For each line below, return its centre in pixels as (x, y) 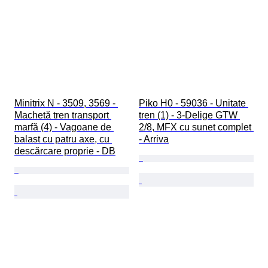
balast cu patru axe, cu (63, 139)
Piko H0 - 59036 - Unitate (194, 103)
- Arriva (154, 139)
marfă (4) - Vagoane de (64, 127)
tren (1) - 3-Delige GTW (189, 115)
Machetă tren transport (63, 115)
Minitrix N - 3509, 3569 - (66, 103)
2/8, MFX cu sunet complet (196, 127)
